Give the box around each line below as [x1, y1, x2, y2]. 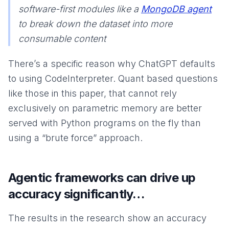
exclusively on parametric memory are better [8, 102, 202, 113]
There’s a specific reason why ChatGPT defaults [8, 58, 215, 69]
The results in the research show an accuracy [8, 212, 207, 223]
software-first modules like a [18, 3, 141, 14]
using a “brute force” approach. [8, 132, 143, 143]
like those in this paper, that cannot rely [8, 87, 177, 99]
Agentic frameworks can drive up [8, 170, 196, 185]
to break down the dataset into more [18, 18, 172, 29]
